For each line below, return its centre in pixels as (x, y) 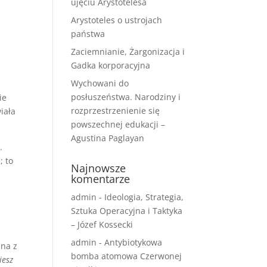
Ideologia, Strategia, (144, 197)
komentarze (101, 179)
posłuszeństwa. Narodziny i (126, 97)
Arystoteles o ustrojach (117, 20)
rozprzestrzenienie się (116, 111)
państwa (88, 34)
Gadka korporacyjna (111, 65)
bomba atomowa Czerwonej (127, 256)
